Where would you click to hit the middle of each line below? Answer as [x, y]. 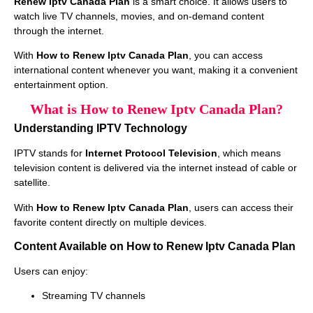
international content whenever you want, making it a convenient [156, 70]
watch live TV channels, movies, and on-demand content [139, 16]
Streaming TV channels [94, 296]
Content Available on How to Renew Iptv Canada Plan [155, 247]
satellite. [32, 183]
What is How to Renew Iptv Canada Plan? [156, 109]
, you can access [226, 55]
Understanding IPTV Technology [101, 129]
